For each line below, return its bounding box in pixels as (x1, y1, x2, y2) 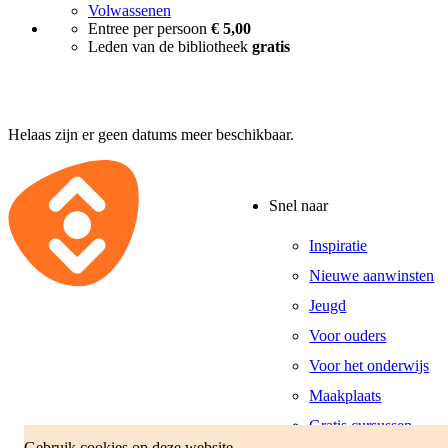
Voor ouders (309, 326, 387, 344)
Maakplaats (309, 386, 382, 404)
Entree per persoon (88, 20, 211, 37)
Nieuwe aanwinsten (309, 266, 435, 284)
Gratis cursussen (309, 416, 413, 434)
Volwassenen (88, 2, 171, 19)
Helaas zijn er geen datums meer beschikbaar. (8, 126, 294, 143)
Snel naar (269, 197, 329, 215)
